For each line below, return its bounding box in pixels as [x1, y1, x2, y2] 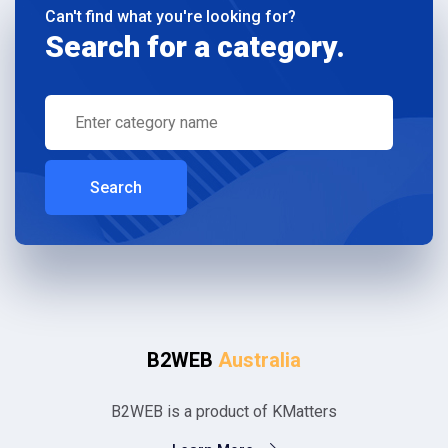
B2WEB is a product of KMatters [111, 402, 337, 421]
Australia [218, 348, 301, 372]
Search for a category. [45, 29, 345, 64]
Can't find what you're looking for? [45, 7, 296, 26]
